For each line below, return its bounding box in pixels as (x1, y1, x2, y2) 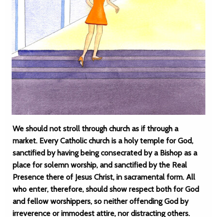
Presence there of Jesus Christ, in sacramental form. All (13, 172, 195, 182)
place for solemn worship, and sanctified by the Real (13, 160, 187, 170)
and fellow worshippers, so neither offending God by (13, 197, 188, 206)
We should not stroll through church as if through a (13, 124, 178, 133)
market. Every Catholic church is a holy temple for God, (13, 136, 193, 145)
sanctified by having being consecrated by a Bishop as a (13, 148, 197, 157)
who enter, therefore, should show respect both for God (13, 185, 199, 194)
